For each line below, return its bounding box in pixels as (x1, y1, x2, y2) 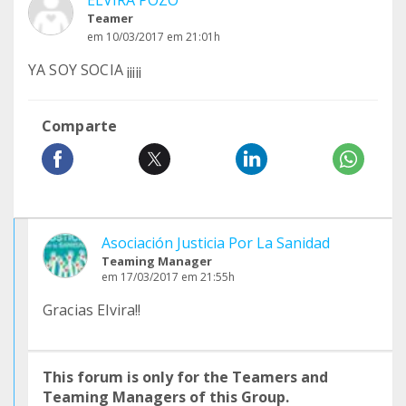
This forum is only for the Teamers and (43, 367, 328, 387)
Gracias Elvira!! (43, 300, 141, 320)
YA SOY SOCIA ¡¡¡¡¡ (28, 60, 141, 80)
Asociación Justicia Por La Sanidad (101, 233, 330, 253)
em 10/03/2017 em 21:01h (87, 29, 220, 44)
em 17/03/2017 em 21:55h (101, 269, 235, 285)
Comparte (42, 116, 118, 136)
